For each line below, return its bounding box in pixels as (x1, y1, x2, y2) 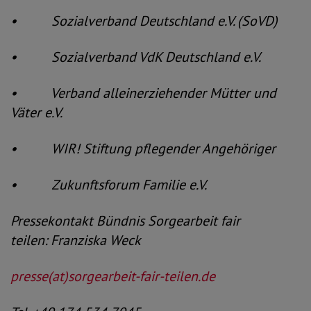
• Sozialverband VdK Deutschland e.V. (10, 48, 261, 66)
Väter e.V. (10, 103, 62, 121)
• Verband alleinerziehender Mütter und (10, 84, 276, 102)
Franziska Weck (51, 231, 141, 249)
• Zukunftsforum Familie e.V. (10, 176, 207, 194)
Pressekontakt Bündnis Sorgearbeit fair (10, 212, 240, 230)
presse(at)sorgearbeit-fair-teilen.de (10, 267, 215, 285)
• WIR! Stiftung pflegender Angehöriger (10, 140, 276, 158)
